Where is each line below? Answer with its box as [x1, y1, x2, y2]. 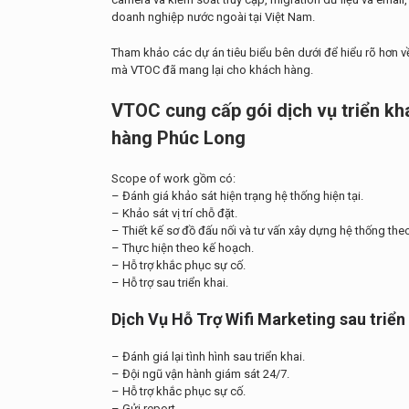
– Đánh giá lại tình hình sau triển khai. [111, 350, 305, 363]
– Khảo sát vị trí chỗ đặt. [111, 206, 237, 220]
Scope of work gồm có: [111, 172, 236, 185]
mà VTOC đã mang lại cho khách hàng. [111, 63, 313, 77]
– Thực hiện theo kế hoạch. [111, 241, 254, 255]
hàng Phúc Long [111, 127, 246, 149]
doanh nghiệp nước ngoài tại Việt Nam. [111, 10, 315, 24]
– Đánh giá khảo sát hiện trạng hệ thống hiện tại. [111, 189, 363, 203]
